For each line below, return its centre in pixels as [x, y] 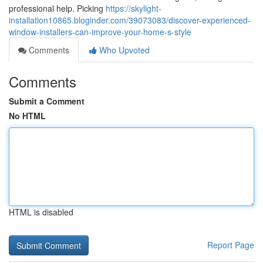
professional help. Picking [57, 8]
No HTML [27, 116]
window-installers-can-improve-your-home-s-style [100, 32]
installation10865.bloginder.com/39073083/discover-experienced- [130, 20]
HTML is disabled [41, 212]
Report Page [231, 245]
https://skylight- [134, 8]
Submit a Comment [47, 101]
